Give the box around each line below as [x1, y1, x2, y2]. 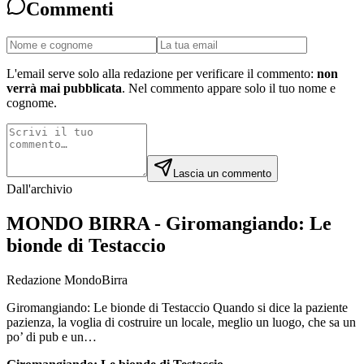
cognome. [6, 95, 57, 110]
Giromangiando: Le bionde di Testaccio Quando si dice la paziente [6, 300, 348, 314]
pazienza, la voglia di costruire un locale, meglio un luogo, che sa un [6, 314, 356, 329]
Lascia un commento [173, 167, 271, 180]
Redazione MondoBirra [6, 272, 128, 287]
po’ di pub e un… [6, 329, 97, 344]
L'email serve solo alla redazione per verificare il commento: [6, 66, 314, 80]
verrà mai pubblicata [6, 80, 122, 95]
